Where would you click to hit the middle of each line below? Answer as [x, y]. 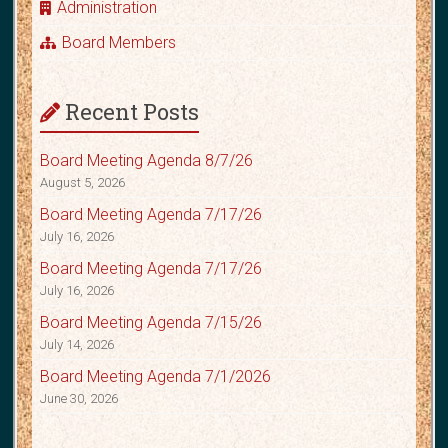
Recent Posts [132, 112]
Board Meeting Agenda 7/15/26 [151, 323]
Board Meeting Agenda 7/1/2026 [156, 377]
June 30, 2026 [79, 399]
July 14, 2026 [77, 345]
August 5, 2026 [83, 183]
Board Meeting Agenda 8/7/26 [147, 161]
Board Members [118, 43]
